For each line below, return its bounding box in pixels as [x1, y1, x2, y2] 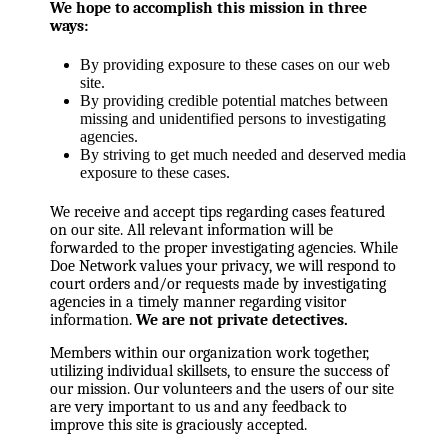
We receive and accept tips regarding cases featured [50, 203, 385, 222]
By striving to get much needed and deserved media [80, 146, 406, 164]
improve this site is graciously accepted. [50, 415, 307, 434]
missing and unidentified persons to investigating [80, 110, 386, 128]
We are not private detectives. [136, 311, 348, 330]
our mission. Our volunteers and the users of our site [50, 379, 394, 398]
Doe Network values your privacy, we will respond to [50, 257, 396, 276]
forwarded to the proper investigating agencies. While [50, 239, 398, 258]
